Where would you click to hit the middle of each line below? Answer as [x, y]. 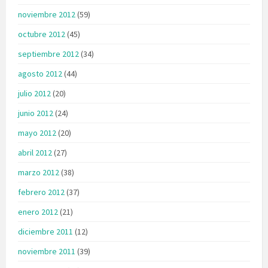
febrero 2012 [41, 192]
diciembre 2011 [45, 231]
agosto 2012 [40, 73]
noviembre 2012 [47, 14]
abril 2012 [35, 152]
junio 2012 [36, 113]
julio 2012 [34, 93]
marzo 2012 [39, 172]
